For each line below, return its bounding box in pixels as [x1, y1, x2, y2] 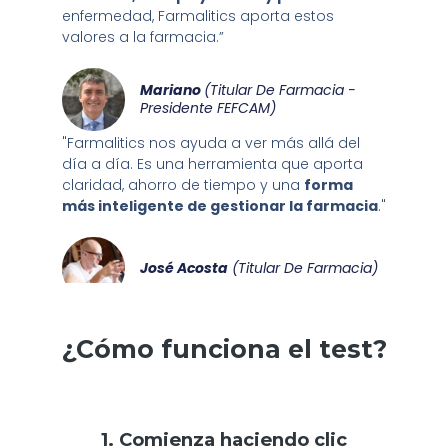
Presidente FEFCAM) [139, 97, 276, 118]
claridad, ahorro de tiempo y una [61, 174, 304, 195]
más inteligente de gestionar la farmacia [61, 195, 378, 216]
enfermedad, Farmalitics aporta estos [61, 5, 334, 26]
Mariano [139, 79, 204, 100]
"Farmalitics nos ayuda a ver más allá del [61, 132, 360, 153]
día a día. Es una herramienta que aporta [61, 153, 363, 174]
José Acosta [139, 257, 228, 278]
